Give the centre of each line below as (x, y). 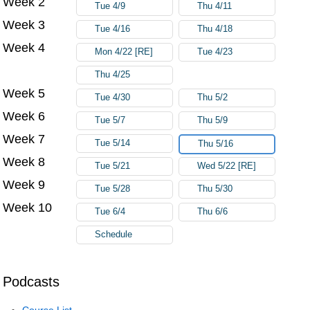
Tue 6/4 (110, 211)
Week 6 (24, 116)
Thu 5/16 (216, 144)
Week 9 (24, 184)
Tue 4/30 (113, 97)
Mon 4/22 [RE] (124, 52)
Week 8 (24, 162)
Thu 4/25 (113, 74)
